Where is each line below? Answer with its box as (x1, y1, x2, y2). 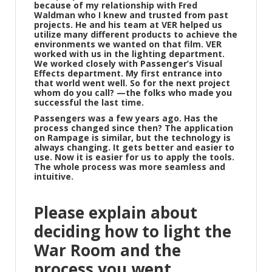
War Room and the (34, 239, 181, 261)
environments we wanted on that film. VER (34, 38, 222, 50)
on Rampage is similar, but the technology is (34, 132, 231, 143)
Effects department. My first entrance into (34, 67, 222, 79)
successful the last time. (34, 97, 144, 108)
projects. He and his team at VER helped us (34, 19, 222, 30)
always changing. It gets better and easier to (34, 141, 234, 153)
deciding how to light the (34, 220, 231, 242)
